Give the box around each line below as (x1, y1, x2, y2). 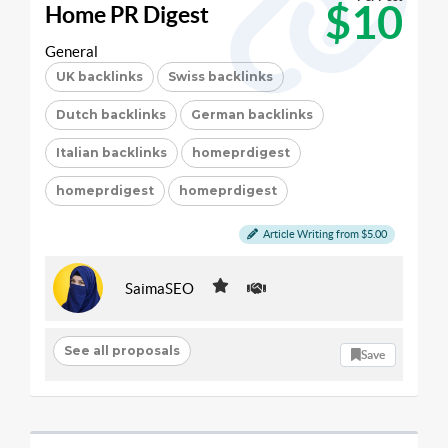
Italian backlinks (56, 145, 167, 160)
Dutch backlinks (56, 107, 166, 122)
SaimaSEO (125, 279, 194, 297)
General (45, 43, 98, 60)
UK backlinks (56, 69, 143, 84)
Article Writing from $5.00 (261, 228, 387, 240)
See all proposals (63, 342, 180, 358)
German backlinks (191, 107, 313, 122)
